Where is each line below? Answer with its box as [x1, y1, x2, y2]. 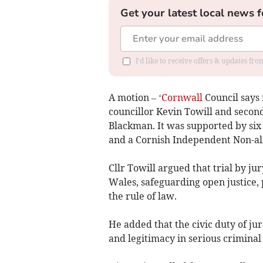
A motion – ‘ [108, 91, 161, 103]
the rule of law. [108, 190, 177, 202]
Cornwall [161, 91, 203, 103]
